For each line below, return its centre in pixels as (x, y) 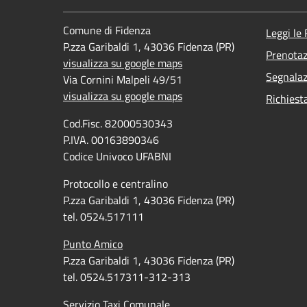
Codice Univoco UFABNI (117, 156)
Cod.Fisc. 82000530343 (118, 123)
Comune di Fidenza (107, 30)
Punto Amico (93, 244)
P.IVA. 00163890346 (111, 139)
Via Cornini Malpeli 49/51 (123, 79)
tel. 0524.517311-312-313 (127, 277)
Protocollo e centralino (115, 183)
